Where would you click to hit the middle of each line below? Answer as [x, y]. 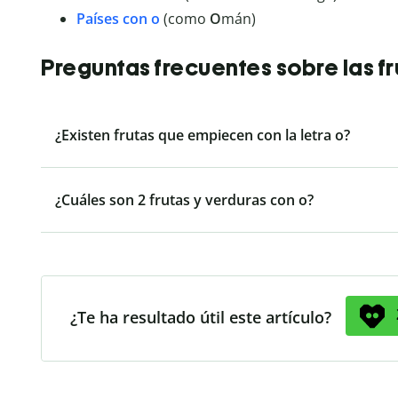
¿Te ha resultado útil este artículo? [201, 317]
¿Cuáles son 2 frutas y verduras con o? [184, 199]
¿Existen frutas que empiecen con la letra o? [203, 135]
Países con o [118, 19]
